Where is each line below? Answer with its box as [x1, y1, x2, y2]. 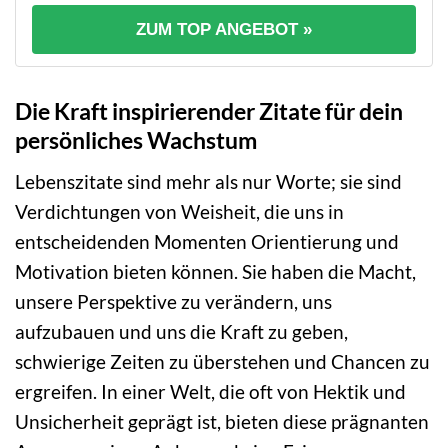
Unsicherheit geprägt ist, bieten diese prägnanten [15, 409, 429, 433]
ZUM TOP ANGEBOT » [136, 20, 312, 40]
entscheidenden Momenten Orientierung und [15, 229, 399, 253]
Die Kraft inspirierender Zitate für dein [15, 97, 403, 126]
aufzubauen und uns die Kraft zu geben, [15, 319, 348, 343]
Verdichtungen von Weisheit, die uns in [15, 199, 344, 223]
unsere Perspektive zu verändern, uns [15, 289, 332, 313]
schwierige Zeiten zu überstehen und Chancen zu [15, 349, 430, 373]
